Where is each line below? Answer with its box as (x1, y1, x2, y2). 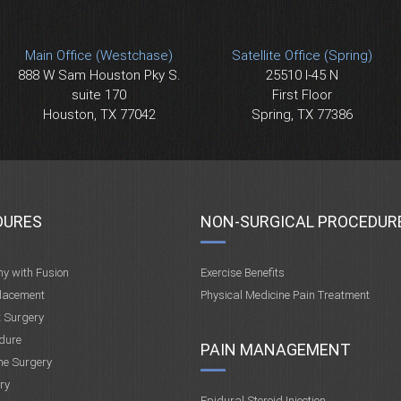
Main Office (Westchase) (25, 47, 174, 64)
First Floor (271, 87, 332, 103)
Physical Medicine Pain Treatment (200, 288, 370, 302)
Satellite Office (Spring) (231, 47, 372, 64)
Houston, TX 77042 (42, 107, 156, 123)
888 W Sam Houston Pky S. (17, 67, 181, 83)
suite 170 (72, 87, 127, 103)
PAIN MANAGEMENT (200, 340, 351, 359)
